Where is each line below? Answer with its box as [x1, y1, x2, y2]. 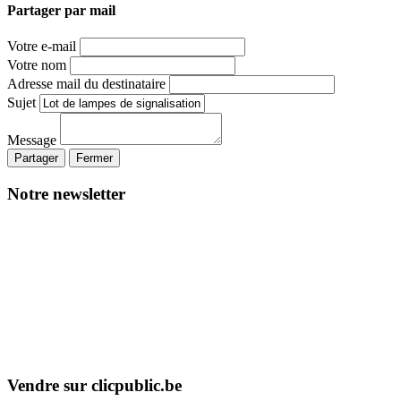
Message [7, 132, 56, 149]
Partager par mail [7, 3, 115, 19]
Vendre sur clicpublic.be [7, 376, 182, 396]
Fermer [76, 151, 113, 166]
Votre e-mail [7, 38, 76, 55]
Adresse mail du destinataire [7, 76, 166, 92]
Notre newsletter [7, 184, 125, 203]
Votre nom [7, 57, 66, 73]
